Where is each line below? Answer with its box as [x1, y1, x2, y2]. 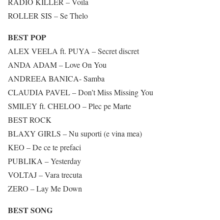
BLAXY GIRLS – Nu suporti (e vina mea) [8, 128, 142, 138]
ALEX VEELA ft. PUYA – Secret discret [8, 46, 139, 56]
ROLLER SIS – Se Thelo [8, 10, 88, 21]
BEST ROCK [8, 114, 52, 125]
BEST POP [8, 31, 46, 43]
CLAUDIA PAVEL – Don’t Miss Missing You [8, 87, 153, 97]
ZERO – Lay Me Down [8, 183, 82, 193]
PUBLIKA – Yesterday [8, 156, 81, 166]
